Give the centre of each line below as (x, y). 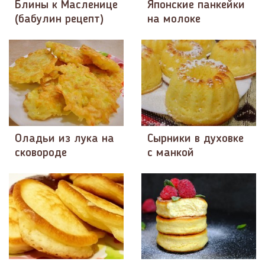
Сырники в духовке (195, 139)
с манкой (171, 153)
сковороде (41, 153)
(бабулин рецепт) (59, 20)
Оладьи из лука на (64, 139)
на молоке (174, 20)
